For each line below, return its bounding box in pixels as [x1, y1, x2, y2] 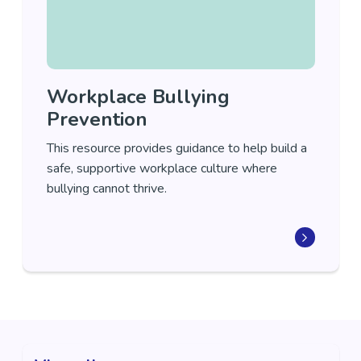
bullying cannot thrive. [46, 180, 167, 197]
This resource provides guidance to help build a [46, 139, 307, 157]
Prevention [46, 106, 147, 132]
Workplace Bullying [46, 84, 230, 110]
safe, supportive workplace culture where [46, 160, 277, 177]
